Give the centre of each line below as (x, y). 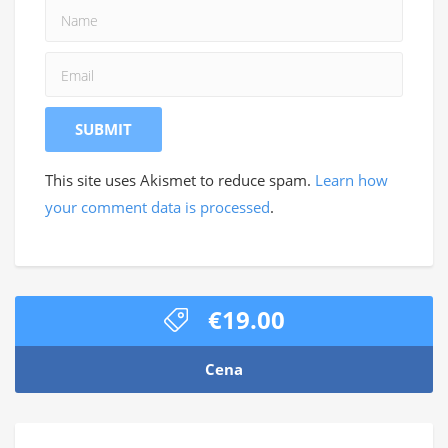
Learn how (351, 180)
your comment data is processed (157, 207)
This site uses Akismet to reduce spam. (180, 180)
